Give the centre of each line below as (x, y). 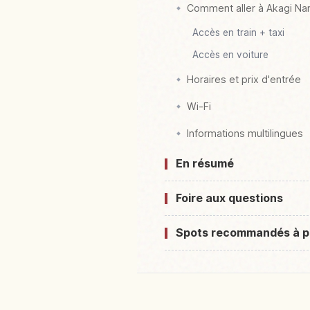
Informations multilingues (245, 134)
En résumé (205, 164)
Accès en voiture (230, 55)
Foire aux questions (229, 198)
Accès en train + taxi (238, 33)
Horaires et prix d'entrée (244, 80)
